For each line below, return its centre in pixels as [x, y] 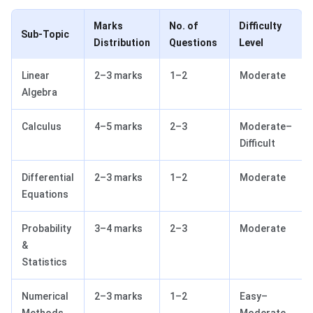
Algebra [39, 93]
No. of [183, 26]
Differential [48, 178]
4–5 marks [118, 127]
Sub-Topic [45, 35]
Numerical [45, 297]
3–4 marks [118, 229]
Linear [36, 76]
